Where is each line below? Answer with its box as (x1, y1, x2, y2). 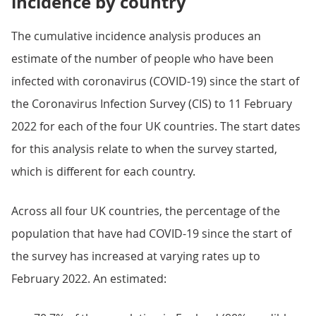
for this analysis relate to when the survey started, (11, 141, 277, 157)
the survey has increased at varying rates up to (11, 248, 260, 264)
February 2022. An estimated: (11, 271, 166, 286)
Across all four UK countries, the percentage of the (11, 203, 280, 219)
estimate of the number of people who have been (11, 51, 274, 66)
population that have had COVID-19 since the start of (11, 226, 291, 241)
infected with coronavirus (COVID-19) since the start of (11, 73, 299, 89)
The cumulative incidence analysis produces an (11, 28, 261, 44)
